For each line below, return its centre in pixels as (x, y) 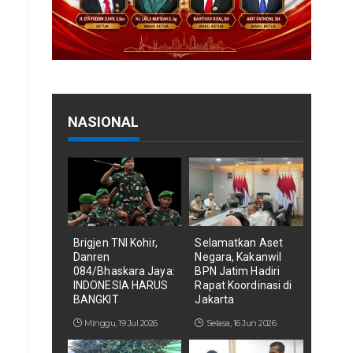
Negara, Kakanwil (238, 257)
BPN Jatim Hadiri (238, 271)
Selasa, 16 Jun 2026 (241, 323)
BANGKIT (96, 300)
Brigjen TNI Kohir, (115, 243)
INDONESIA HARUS (121, 286)
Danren (91, 257)
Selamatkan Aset (239, 243)
